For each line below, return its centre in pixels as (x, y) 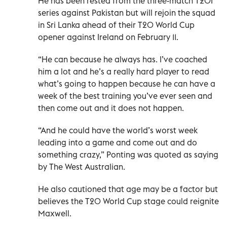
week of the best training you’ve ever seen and (125, 96)
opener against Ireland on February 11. (108, 37)
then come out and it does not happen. (111, 108)
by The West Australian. (82, 166)
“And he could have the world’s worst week (118, 130)
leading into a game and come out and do (118, 142)
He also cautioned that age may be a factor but (128, 189)
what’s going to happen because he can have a (127, 83)
